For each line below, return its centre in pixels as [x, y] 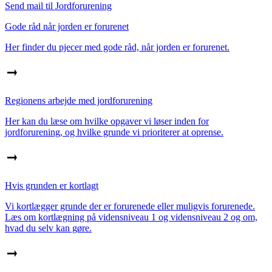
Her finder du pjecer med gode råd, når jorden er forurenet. [117, 47]
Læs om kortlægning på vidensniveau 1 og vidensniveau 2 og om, [131, 217]
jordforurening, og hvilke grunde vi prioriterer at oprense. [114, 132]
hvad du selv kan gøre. [48, 228]
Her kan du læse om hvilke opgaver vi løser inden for [107, 121]
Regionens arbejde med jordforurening [79, 100]
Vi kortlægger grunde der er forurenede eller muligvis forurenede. [130, 206]
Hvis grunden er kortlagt [52, 185]
